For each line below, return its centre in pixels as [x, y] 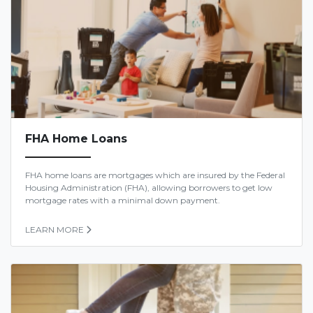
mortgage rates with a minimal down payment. [123, 201]
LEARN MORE [54, 230]
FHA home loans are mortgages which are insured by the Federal [155, 175]
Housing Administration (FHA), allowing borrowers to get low [149, 188]
